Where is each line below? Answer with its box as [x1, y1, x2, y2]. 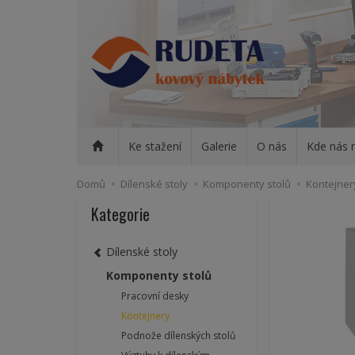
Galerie [201, 139, 237, 154]
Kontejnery [121, 309, 170, 323]
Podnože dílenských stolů [121, 329, 235, 343]
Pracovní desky [121, 289, 189, 303]
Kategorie [91, 202, 150, 226]
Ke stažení [128, 139, 181, 154]
